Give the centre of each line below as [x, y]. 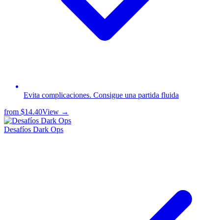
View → [55, 112]
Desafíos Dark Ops [34, 130]
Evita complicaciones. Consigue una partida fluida [101, 95]
